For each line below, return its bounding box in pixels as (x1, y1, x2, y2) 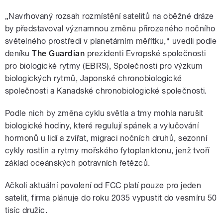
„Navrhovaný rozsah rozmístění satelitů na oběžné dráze (5, 11, 214, 21)
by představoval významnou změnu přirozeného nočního (5, 24, 216, 34)
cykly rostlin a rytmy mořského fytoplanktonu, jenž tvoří (5, 146, 210, 156)
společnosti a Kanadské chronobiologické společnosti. (5, 86, 207, 96)
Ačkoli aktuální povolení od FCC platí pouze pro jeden (5, 181, 202, 191)
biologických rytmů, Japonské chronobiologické (5, 74, 182, 84)
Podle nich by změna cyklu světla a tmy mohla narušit (5, 109, 204, 118)
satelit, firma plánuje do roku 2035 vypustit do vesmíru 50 (5, 193, 217, 203)
